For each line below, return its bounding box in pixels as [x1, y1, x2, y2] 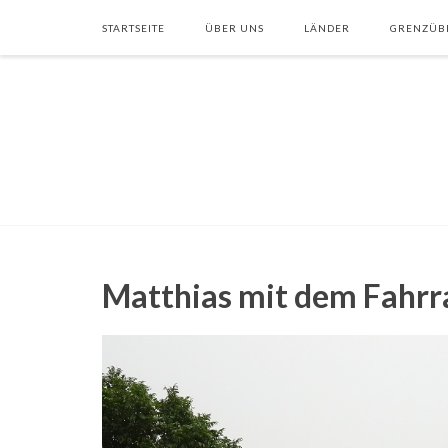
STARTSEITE [102, 22, 165, 34]
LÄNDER [304, 22, 350, 34]
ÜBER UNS [205, 22, 264, 34]
